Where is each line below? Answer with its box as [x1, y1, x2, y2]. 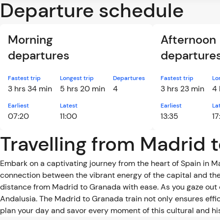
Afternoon [161, 32, 216, 47]
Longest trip [60, 74, 94, 82]
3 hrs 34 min [8, 83, 52, 94]
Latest [60, 102, 78, 110]
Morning [8, 32, 53, 47]
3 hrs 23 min [161, 83, 204, 94]
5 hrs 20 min [60, 83, 105, 94]
